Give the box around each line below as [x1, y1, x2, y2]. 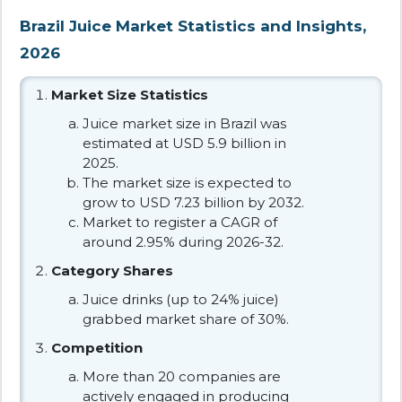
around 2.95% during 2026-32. [83, 232, 284, 250]
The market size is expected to [83, 173, 292, 191]
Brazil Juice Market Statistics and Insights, [20, 16, 366, 35]
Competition [51, 338, 143, 356]
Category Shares [51, 261, 173, 279]
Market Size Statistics [51, 85, 208, 103]
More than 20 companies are [83, 367, 281, 385]
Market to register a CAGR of [83, 213, 277, 231]
